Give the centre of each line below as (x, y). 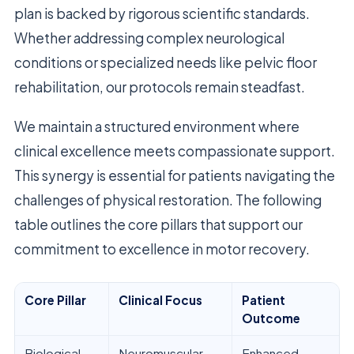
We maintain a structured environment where (157, 126)
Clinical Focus (160, 299)
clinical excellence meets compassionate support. (175, 151)
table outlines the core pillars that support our (158, 224)
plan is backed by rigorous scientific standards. (162, 13)
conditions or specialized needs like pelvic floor (166, 62)
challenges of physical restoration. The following (168, 200)
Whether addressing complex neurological (149, 38)
